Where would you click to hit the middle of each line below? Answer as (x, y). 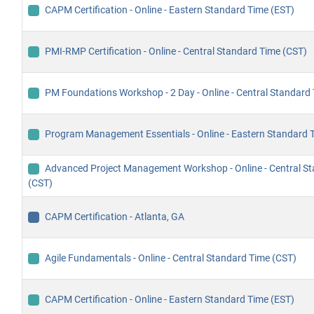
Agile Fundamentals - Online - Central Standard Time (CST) (171, 258)
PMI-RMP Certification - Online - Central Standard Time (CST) (176, 52)
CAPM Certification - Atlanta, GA (115, 217)
